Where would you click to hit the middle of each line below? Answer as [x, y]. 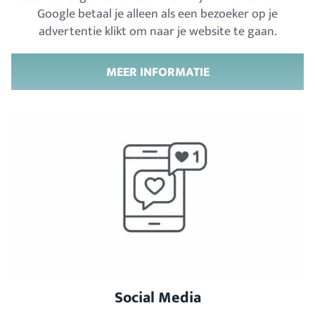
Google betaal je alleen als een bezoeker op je [157, 14]
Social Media [157, 298]
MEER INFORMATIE [157, 72]
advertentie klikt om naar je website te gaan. [157, 32]
